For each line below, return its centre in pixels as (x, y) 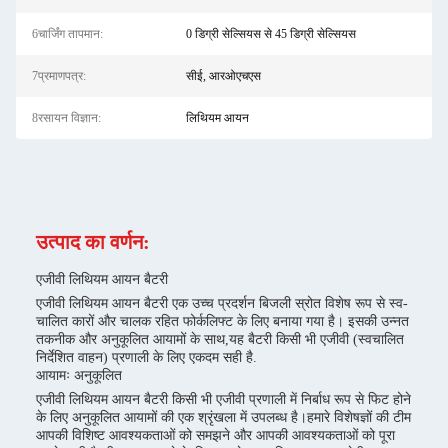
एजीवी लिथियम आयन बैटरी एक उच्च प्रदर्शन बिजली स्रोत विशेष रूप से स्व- (222, 303)
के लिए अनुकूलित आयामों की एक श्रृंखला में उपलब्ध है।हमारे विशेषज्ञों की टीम (223, 417)
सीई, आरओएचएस (223, 76)
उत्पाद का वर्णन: (93, 242)
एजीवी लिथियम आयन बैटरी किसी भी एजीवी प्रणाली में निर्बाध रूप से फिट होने (223, 399)
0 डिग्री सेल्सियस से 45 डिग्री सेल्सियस (270, 34)
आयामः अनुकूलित (79, 375)
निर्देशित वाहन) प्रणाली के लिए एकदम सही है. (146, 357)
